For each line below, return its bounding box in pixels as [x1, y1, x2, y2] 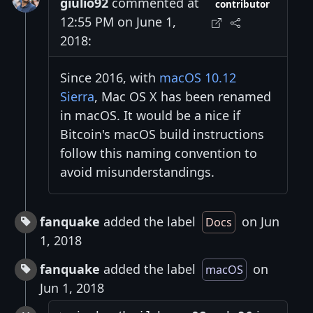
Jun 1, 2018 [40, 279, 104, 297]
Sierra [60, 88, 94, 105]
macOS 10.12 [159, 69, 236, 87]
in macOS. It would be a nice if [60, 107, 240, 124]
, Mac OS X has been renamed [94, 88, 271, 105]
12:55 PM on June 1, [60, 13, 176, 31]
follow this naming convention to [60, 145, 257, 162]
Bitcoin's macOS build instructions [60, 126, 264, 143]
